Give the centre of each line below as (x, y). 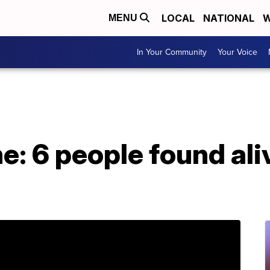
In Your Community (172, 52)
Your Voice (237, 52)
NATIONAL (229, 18)
